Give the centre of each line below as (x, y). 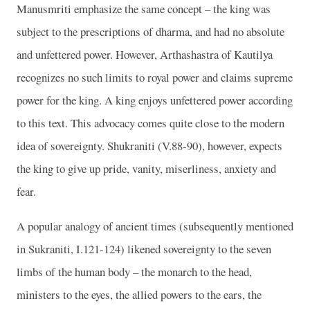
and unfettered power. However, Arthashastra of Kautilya (145, 54)
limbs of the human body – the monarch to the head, (134, 271)
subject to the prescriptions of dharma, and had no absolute (151, 31)
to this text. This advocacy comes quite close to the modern (151, 123)
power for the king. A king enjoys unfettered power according (155, 100)
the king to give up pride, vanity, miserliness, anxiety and (146, 168)
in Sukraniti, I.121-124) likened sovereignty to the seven (144, 248)
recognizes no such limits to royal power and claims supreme (155, 77)
